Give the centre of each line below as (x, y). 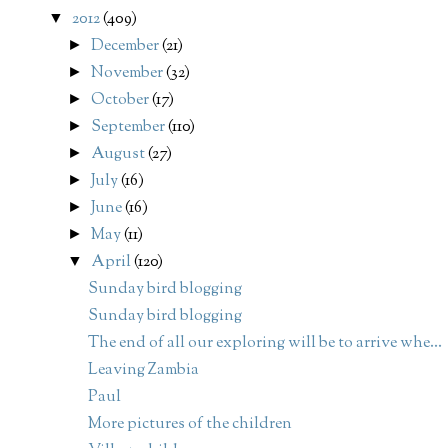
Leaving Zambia (143, 371)
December (127, 47)
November (129, 74)
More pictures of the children (189, 425)
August (120, 155)
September (130, 128)
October (122, 101)
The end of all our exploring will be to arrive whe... (264, 344)
